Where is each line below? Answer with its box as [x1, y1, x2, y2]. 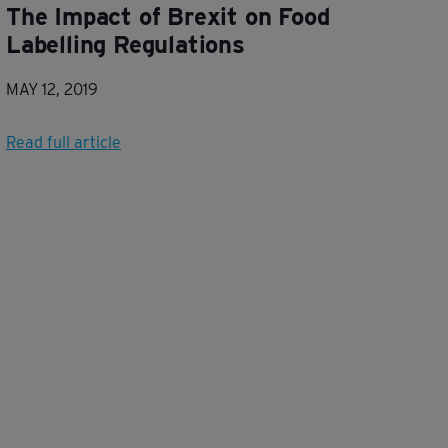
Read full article [6, 133, 121, 152]
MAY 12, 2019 [6, 80, 98, 99]
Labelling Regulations [6, 30, 245, 59]
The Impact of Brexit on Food [6, 2, 330, 31]
